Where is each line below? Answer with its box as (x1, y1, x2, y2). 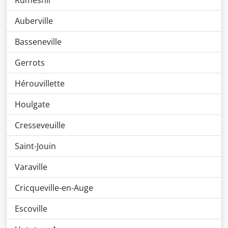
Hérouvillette (15, 78, 65, 89)
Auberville (15, 15, 53, 26)
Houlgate (15, 99, 50, 110)
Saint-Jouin (15, 140, 56, 152)
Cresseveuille (15, 120, 65, 131)
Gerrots (15, 57, 45, 68)
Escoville (15, 203, 47, 214)
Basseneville (15, 36, 62, 47)
